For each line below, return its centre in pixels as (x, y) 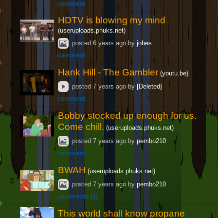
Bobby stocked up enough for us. (127, 115)
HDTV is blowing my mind (112, 20)
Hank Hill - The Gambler (108, 73)
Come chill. (81, 127)
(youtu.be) (174, 73)
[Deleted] (149, 87)
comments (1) (78, 196)
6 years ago (109, 43)
